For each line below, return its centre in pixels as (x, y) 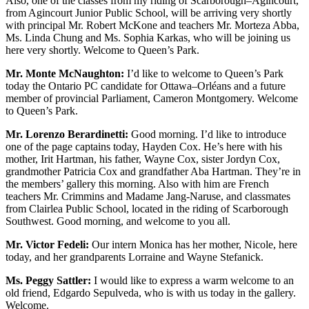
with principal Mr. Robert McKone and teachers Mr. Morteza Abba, (152, 26)
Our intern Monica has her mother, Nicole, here (193, 245)
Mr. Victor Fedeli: (47, 245)
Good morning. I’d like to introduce (207, 134)
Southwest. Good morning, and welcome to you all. (118, 221)
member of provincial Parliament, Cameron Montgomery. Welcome (152, 99)
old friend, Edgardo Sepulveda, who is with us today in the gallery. (151, 293)
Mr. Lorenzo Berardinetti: (67, 134)
